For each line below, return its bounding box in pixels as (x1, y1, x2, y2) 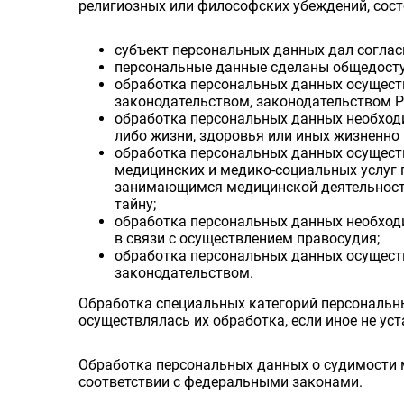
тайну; (115, 195, 157, 213)
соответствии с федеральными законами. (78, 372, 363, 390)
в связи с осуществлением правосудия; (115, 229, 381, 247)
